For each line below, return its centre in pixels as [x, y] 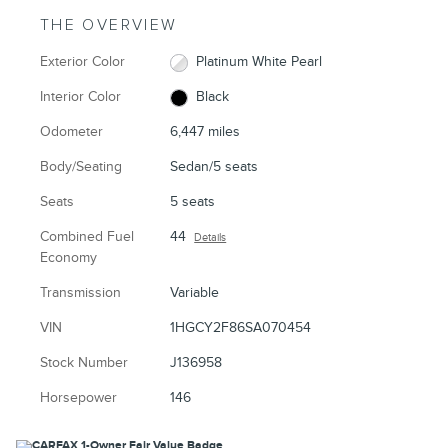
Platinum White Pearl [258, 62]
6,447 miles [205, 132]
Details [210, 238]
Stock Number [84, 363]
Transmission [80, 293]
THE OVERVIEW [109, 26]
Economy [68, 258]
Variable [195, 293]
